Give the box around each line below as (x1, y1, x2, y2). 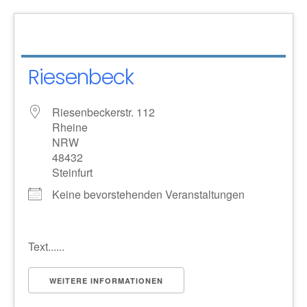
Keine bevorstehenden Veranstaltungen (52, 186, 245, 202)
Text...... (28, 238, 64, 254)
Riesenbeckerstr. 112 (52, 103, 155, 120)
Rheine (52, 119, 88, 135)
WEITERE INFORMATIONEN (49, 275, 163, 286)
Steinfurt (52, 164, 93, 180)
